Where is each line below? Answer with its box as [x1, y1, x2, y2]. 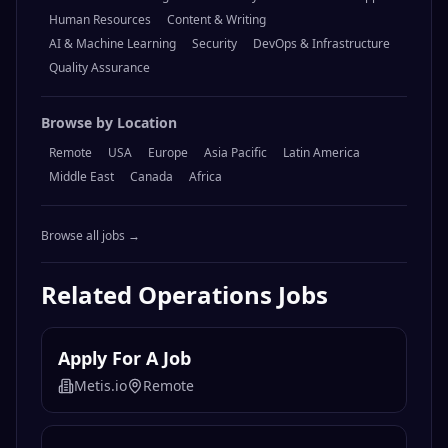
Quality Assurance [49, 59, 150, 77]
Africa [189, 168, 222, 186]
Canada [130, 168, 173, 186]
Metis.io [74, 376, 127, 396]
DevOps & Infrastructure [253, 35, 390, 53]
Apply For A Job [58, 346, 191, 371]
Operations [138, 278, 272, 312]
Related [41, 278, 138, 312]
